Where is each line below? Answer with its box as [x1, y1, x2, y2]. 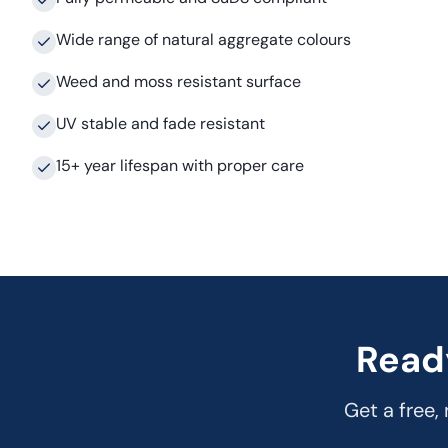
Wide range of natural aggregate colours [56, 29, 351, 50]
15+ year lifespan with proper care [56, 155, 304, 176]
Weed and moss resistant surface [56, 71, 301, 92]
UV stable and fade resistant [56, 113, 265, 134]
